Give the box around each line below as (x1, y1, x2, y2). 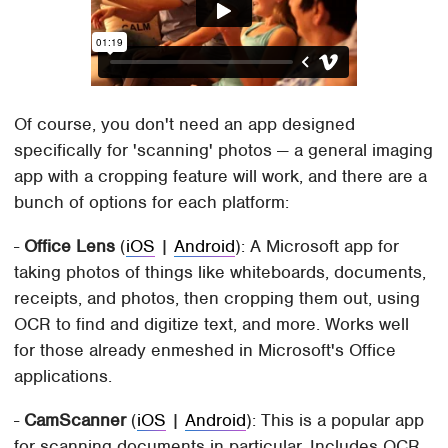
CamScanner (24, 409, 127, 432)
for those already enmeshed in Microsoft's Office (14, 339, 397, 362)
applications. (14, 365, 113, 388)
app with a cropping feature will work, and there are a (14, 165, 428, 188)
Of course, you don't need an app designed (14, 113, 356, 136)
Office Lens (24, 235, 116, 258)
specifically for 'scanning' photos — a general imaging (14, 139, 434, 162)
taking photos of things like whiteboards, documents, (14, 261, 427, 284)
